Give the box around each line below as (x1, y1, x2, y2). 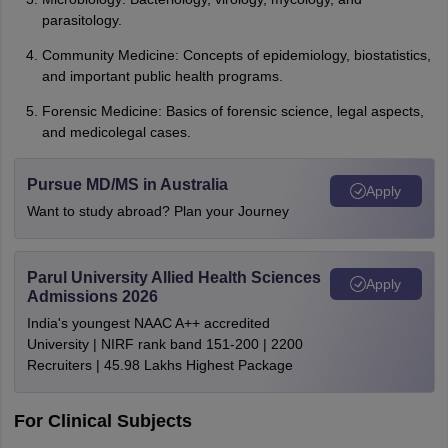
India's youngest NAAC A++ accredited (26, 315, 270, 331)
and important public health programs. (41, 68, 283, 84)
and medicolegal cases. (41, 124, 191, 140)
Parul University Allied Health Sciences (26, 269, 321, 286)
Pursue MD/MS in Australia (26, 176, 228, 193)
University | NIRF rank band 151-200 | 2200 (26, 336, 303, 352)
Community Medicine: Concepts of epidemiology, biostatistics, (41, 47, 431, 63)
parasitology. (41, 12, 122, 28)
